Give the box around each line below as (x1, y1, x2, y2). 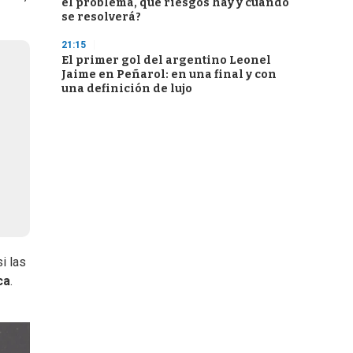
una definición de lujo (61, 82, 192, 95)
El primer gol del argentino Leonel (61, 54, 271, 67)
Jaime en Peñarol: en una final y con (61, 68, 277, 81)
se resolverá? (61, 10, 141, 24)
